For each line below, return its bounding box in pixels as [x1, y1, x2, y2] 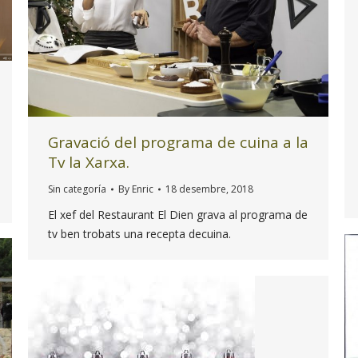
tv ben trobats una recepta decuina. [48, 226, 250, 242]
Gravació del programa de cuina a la [48, 132, 308, 153]
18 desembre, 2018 [165, 182, 253, 197]
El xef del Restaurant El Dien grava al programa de [48, 207, 308, 223]
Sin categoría [48, 182, 106, 197]
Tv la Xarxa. [48, 152, 129, 173]
